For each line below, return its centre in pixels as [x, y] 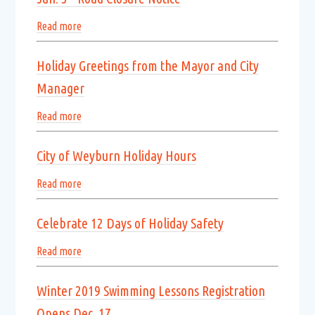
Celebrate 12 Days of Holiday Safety [130, 223]
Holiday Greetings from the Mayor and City [147, 66]
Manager [60, 88]
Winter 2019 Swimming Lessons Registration [150, 291]
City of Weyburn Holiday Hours [116, 156]
